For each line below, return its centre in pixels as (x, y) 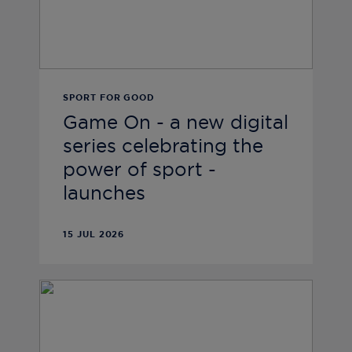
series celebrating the (163, 147)
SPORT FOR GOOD (109, 98)
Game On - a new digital (176, 124)
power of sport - (139, 171)
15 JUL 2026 (94, 235)
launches (104, 194)
